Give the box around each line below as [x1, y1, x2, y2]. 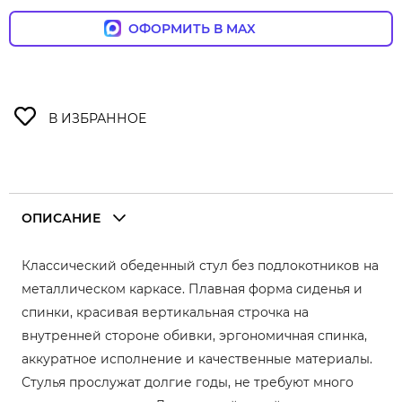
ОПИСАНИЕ [22, 209, 100, 226]
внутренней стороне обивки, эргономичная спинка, [22, 327, 367, 344]
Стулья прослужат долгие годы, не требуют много [22, 373, 354, 390]
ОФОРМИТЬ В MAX [120, 20, 299, 37]
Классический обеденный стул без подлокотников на [22, 257, 379, 274]
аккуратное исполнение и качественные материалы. [22, 350, 372, 367]
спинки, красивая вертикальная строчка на [22, 303, 309, 320]
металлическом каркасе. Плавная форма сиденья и [22, 280, 363, 297]
